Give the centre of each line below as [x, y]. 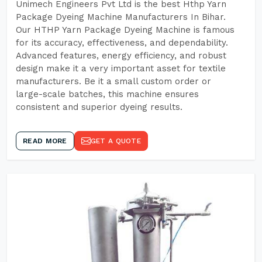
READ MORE [45, 141]
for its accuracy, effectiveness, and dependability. [122, 43]
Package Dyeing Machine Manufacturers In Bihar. [121, 17]
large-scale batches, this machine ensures [107, 94]
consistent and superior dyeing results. [99, 107]
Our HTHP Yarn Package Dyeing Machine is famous [125, 30]
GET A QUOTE [116, 141]
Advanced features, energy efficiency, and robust [121, 56]
